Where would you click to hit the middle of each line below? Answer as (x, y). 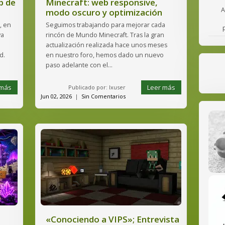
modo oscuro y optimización (104, 12)
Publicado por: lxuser (97, 87)
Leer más (161, 87)
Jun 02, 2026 (56, 96)
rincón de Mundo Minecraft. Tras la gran (105, 35)
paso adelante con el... (79, 65)
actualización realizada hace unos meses (106, 45)
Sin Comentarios (103, 96)
